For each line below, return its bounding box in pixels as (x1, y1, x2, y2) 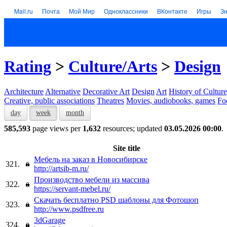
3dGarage (34, 215, 65, 224)
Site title (113, 143, 140, 153)
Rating (4, 57, 51, 76)
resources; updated (101, 124, 164, 133)
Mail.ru (14, 7, 33, 15)
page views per (30, 124, 83, 133)
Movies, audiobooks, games (126, 96, 215, 105)
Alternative (45, 87, 81, 96)
